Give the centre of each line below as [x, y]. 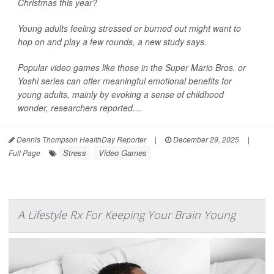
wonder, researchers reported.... [80, 108]
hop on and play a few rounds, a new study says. [112, 42]
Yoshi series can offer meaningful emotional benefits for [125, 81]
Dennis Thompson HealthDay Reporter [80, 139]
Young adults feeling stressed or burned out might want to [129, 28]
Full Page [24, 153]
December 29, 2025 [205, 139]
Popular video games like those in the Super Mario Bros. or [132, 67]
